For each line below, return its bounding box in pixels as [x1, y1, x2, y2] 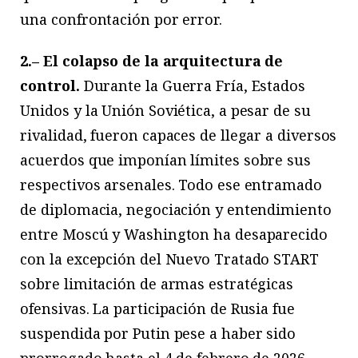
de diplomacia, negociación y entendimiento [20, 199, 332, 219]
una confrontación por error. [20, 10, 222, 30]
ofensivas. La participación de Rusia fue [20, 298, 295, 318]
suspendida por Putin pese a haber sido [20, 323, 296, 343]
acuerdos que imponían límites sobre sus [20, 149, 311, 169]
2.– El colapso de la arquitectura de [20, 50, 284, 70]
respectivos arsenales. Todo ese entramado [20, 174, 322, 194]
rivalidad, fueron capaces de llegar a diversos [20, 125, 337, 145]
